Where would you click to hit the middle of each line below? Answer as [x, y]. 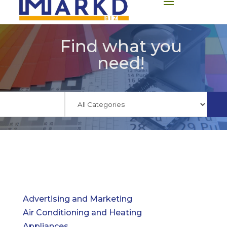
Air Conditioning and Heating [82, 212]
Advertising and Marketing [77, 199]
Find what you [121, 46]
